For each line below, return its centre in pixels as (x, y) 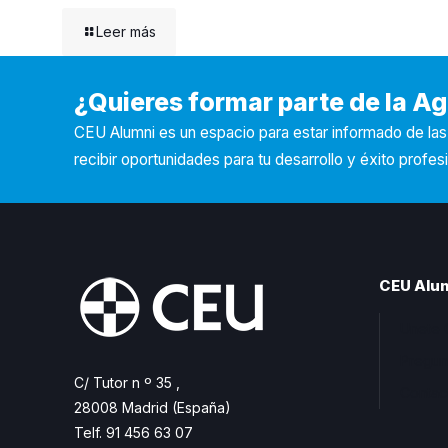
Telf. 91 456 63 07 (133, 433)
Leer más (126, 32)
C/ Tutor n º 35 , (127, 383)
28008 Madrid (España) (152, 408)
